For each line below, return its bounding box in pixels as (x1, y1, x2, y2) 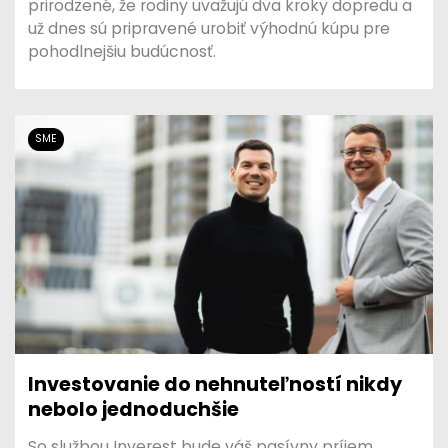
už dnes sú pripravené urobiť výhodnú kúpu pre (28, 16, 391, 40)
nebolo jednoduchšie (28, 395, 240, 423)
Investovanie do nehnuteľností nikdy (28, 370, 403, 398)
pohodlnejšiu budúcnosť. (28, 39, 217, 63)
